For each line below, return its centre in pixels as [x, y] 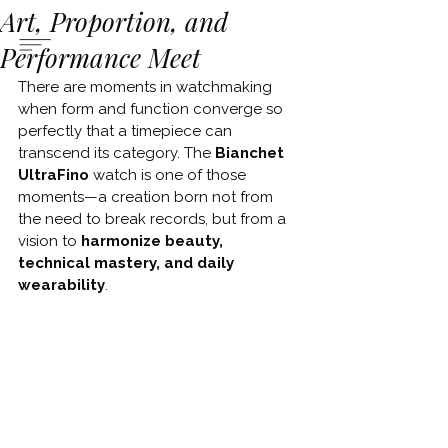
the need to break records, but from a [154, 219]
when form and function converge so [152, 109]
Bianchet [251, 153]
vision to [49, 241]
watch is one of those [171, 175]
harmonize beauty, [154, 241]
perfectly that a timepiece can [127, 131]
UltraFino [55, 175]
